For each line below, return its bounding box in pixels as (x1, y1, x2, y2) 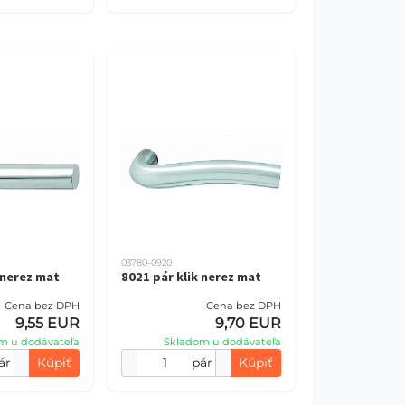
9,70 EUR (215, 315, 281, 332)
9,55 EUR (14, 315, 80, 332)
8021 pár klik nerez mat (120, 268, 261, 285)
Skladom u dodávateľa (164, 335, 281, 348)
